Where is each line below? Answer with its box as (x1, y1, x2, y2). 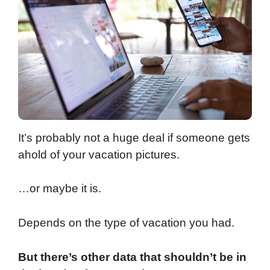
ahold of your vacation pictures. (18, 148, 180, 161)
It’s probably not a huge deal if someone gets (18, 131, 250, 144)
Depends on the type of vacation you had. (18, 216, 234, 230)
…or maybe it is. (18, 182, 101, 195)
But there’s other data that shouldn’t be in (18, 250, 246, 263)
